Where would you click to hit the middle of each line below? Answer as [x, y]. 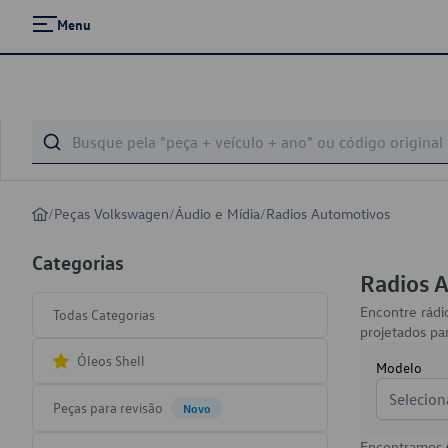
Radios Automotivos [328, 213]
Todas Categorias [104, 314]
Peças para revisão [108, 407]
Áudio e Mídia [217, 213]
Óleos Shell [111, 360]
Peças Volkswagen [111, 213]
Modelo [399, 367]
